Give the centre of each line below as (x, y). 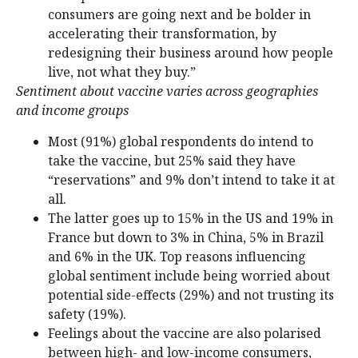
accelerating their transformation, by (162, 34)
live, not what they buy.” (122, 72)
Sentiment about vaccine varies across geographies (167, 91)
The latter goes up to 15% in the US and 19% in (191, 218)
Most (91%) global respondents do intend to (181, 141)
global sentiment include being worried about (189, 275)
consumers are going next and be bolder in (179, 15)
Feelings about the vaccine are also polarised (185, 333)
